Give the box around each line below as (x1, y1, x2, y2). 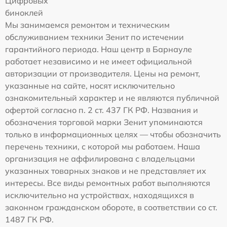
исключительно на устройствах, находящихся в (5, 190, 194, 200)
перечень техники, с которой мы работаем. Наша (5, 141, 200, 152)
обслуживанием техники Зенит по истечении (5, 32, 184, 42)
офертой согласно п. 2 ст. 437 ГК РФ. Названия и (5, 105, 198, 115)
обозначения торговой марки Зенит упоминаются (5, 117, 203, 127)
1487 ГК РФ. (5, 214, 54, 224)
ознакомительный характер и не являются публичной (5, 93, 219, 103)
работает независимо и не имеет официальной (5, 56, 192, 66)
